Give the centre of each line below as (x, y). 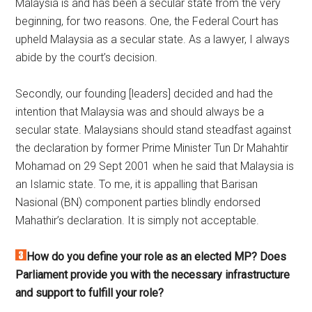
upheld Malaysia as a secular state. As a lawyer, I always (153, 40)
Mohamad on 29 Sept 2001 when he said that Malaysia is (155, 166)
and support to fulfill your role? (90, 293)
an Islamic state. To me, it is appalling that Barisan (137, 185)
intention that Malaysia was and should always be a (140, 112)
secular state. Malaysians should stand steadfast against (154, 130)
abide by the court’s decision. (87, 58)
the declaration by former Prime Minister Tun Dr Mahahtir (152, 148)
